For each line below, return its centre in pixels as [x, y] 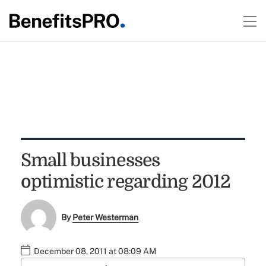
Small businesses [90, 160]
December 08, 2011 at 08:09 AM [95, 251]
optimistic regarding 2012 [125, 182]
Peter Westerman [106, 218]
